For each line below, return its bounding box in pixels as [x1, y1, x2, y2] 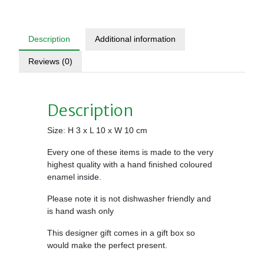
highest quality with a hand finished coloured [47, 160, 212, 170]
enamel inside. [47, 172, 101, 182]
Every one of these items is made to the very [47, 147, 213, 157]
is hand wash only [47, 206, 114, 216]
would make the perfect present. [47, 240, 167, 250]
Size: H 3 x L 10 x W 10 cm [47, 126, 147, 136]
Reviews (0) [28, 57, 72, 67]
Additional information [95, 34, 176, 44]
